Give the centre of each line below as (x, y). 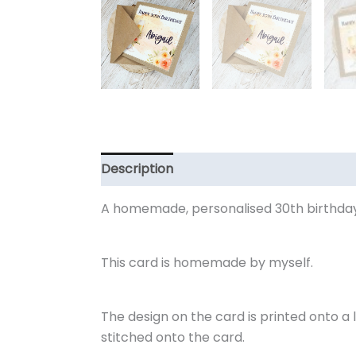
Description (137, 168)
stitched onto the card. (173, 337)
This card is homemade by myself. (207, 262)
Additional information (258, 168)
